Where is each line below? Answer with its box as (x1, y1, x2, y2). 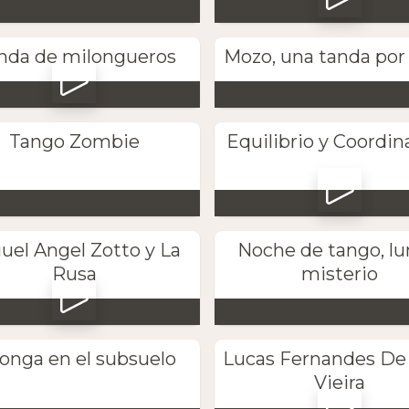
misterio (300, 263, 378, 286)
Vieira (313, 372, 365, 394)
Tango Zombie (8, 130, 140, 152)
